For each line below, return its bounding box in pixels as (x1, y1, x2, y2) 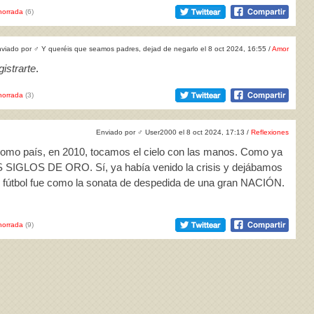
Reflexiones (251, 128, 289, 136)
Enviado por (96, 128, 137, 136)
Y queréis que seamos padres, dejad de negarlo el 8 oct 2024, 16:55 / (39, 45, 272, 53)
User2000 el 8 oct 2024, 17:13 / (143, 128, 251, 136)
